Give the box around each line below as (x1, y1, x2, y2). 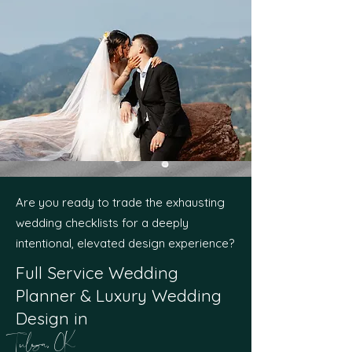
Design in (16, 308, 88, 328)
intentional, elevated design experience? (16, 236, 234, 251)
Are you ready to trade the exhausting (16, 195, 225, 210)
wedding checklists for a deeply (16, 215, 189, 230)
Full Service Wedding (16, 262, 178, 283)
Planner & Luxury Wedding (16, 285, 222, 306)
